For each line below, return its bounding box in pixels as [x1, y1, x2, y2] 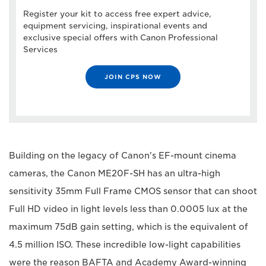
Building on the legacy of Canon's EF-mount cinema [9, 151, 236, 161]
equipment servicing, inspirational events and [23, 21, 207, 31]
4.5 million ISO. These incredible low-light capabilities [9, 240, 240, 250]
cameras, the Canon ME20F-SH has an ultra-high [9, 169, 220, 179]
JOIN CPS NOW [104, 73, 161, 81]
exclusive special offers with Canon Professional [23, 33, 218, 43]
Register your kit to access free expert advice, [23, 9, 211, 19]
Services [23, 45, 58, 55]
